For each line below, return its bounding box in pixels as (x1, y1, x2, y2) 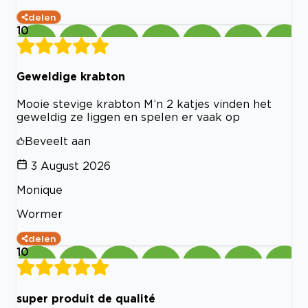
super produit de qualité (16, 291, 155, 305)
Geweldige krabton (16, 70, 125, 83)
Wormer (16, 208, 63, 221)
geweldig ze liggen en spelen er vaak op (16, 111, 240, 124)
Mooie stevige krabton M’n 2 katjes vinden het (16, 98, 272, 111)
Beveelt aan (25, 135, 91, 148)
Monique (16, 184, 63, 197)
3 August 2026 (31, 159, 111, 173)
